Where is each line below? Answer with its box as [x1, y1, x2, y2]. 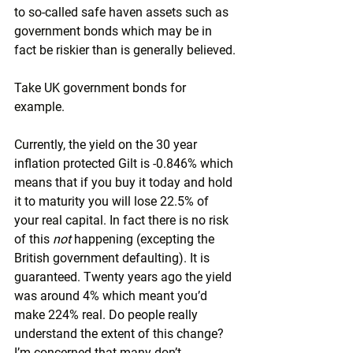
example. [14, 99, 65, 114]
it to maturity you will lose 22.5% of [14, 194, 212, 209]
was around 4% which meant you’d [14, 288, 210, 303]
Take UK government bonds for [14, 80, 189, 95]
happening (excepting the [74, 232, 217, 247]
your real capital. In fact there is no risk [14, 213, 232, 228]
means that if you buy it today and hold [14, 175, 236, 190]
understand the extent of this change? [14, 326, 227, 341]
